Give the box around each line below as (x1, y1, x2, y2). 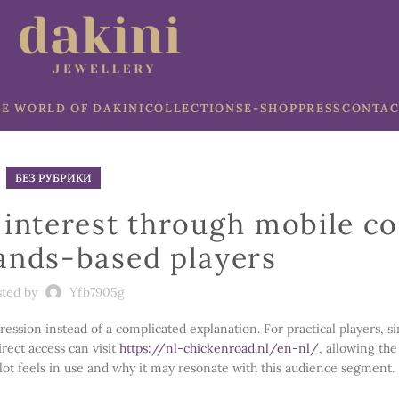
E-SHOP (244, 100, 298, 116)
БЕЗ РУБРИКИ (14, 171, 92, 184)
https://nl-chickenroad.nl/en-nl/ (119, 340, 319, 356)
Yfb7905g (69, 284, 125, 300)
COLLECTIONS (144, 100, 245, 116)
